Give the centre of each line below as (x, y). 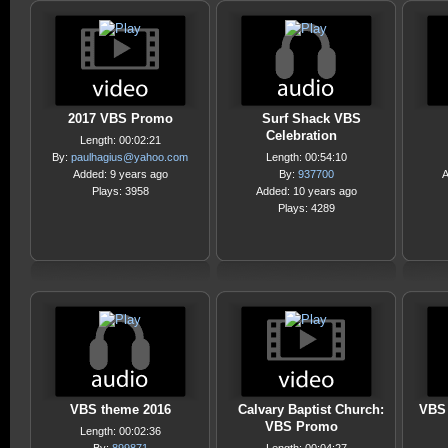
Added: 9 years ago (120, 174)
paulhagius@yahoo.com (129, 157)
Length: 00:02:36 (120, 431)
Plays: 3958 (120, 191)
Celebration (301, 135)
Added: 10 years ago (306, 191)
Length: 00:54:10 (306, 157)
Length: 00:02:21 (120, 140)
